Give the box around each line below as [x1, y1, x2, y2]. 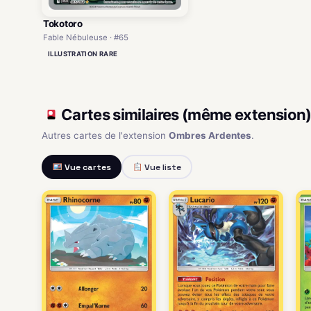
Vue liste [142, 161, 181, 173]
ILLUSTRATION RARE [48, 50, 118, 58]
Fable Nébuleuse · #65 [43, 33, 128, 43]
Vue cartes [62, 161, 111, 173]
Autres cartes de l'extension [42, 130, 169, 142]
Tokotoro [43, 18, 83, 30]
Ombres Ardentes [169, 130, 251, 142]
